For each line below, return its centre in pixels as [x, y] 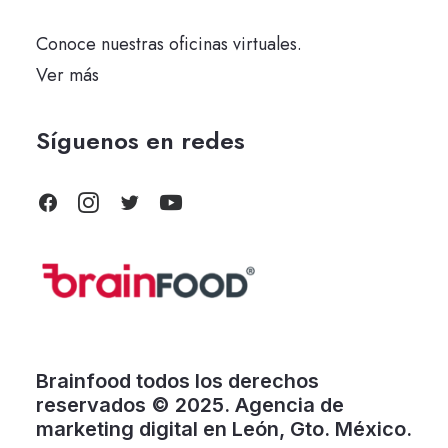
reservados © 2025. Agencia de [190, 405]
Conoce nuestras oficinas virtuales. [169, 44]
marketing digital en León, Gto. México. [224, 429]
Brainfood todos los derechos [177, 381]
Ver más [67, 75]
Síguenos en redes [140, 140]
